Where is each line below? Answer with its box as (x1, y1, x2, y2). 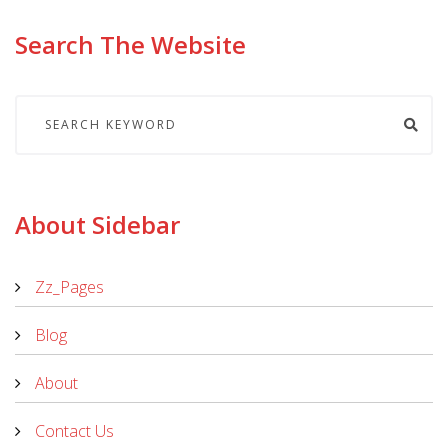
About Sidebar (15, 207, 180, 241)
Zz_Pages (35, 275, 104, 298)
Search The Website (15, 27, 246, 61)
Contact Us (35, 419, 114, 442)
